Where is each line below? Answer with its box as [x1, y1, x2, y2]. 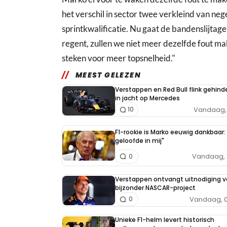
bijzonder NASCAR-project [115, 183, 196, 192]
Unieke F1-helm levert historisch [115, 215, 214, 224]
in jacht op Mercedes [115, 94, 180, 102]
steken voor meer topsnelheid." [62, 53, 175, 63]
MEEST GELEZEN [75, 70, 141, 80]
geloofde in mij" [115, 136, 164, 145]
